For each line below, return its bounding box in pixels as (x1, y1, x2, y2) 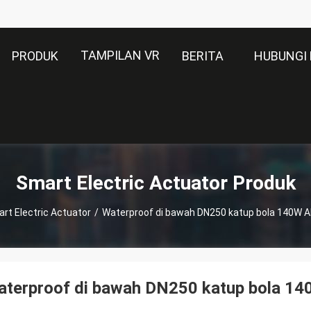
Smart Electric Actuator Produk (15, 171, 296, 194)
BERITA (182, 49, 224, 64)
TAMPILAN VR (81, 48, 160, 62)
